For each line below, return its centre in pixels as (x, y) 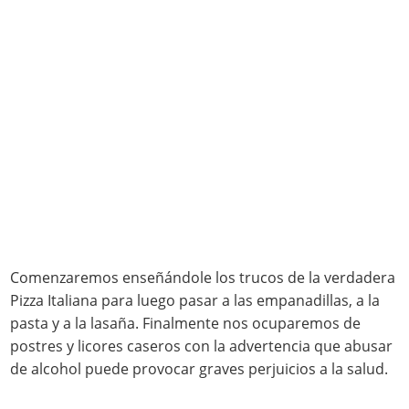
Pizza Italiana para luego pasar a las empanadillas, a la (195, 301)
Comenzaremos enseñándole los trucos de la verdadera (203, 278)
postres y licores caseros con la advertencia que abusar (202, 346)
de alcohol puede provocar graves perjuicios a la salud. (199, 369)
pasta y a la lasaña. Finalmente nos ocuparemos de (186, 324)
